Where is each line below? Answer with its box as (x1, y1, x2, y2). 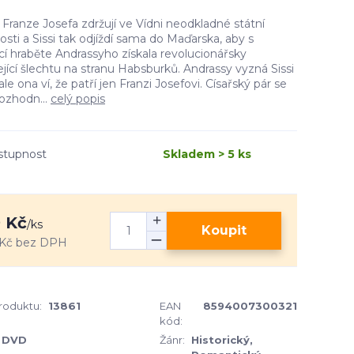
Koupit (201, 222, 247, 238)
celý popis (51, 92, 105, 106)
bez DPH (16, 235, 67, 250)
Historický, (191, 333, 253, 346)
